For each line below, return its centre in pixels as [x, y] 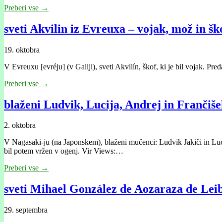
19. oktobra [22, 50]
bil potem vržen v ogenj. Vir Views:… [64, 151]
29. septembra [26, 210]
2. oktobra [20, 125]
